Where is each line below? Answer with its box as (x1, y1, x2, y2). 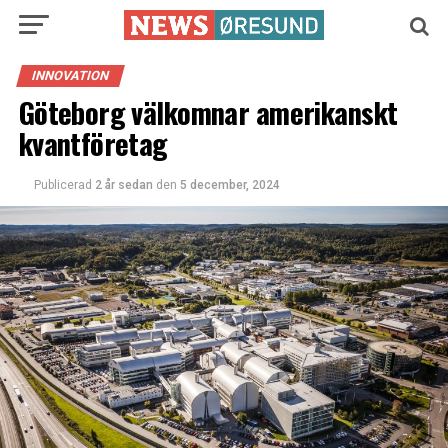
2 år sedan (94, 178, 153, 192)
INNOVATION (29, 68, 111, 83)
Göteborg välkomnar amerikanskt (18, 91, 398, 133)
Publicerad (33, 178, 92, 192)
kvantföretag (18, 122, 168, 164)
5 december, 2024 (179, 178, 280, 192)
